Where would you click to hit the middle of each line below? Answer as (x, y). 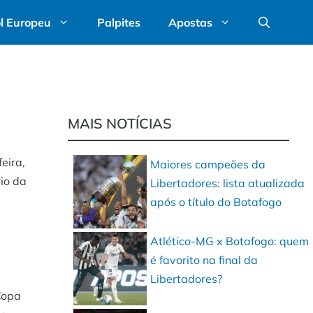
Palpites (119, 22)
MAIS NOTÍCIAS (120, 123)
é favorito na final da (204, 260)
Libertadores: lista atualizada (228, 183)
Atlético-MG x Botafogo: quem (230, 241)
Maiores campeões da (208, 164)
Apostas (190, 22)
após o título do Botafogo (216, 202)
